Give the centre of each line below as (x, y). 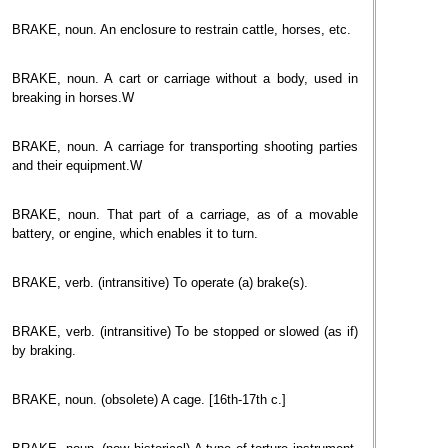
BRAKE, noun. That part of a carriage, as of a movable (185, 214)
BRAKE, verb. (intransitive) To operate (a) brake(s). (160, 282)
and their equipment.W (77, 165)
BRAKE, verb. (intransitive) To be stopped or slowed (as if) (185, 331)
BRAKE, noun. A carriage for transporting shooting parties (185, 146)
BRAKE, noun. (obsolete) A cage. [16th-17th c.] (149, 399)
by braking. (44, 350)
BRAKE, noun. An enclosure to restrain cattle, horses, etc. (181, 29)
